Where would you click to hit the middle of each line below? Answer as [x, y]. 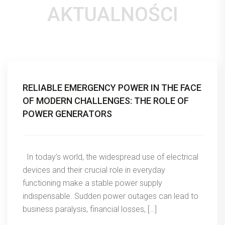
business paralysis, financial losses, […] [90, 209]
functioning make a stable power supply [92, 183]
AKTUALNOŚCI [113, 14]
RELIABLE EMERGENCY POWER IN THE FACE [112, 87]
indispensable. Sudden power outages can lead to [110, 196]
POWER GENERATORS [67, 114]
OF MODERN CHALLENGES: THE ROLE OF [106, 100]
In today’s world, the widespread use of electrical [110, 157]
